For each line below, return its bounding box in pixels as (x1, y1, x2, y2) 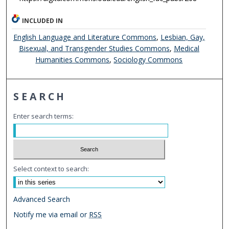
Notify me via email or (13, 209, 89, 219)
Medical (173, 43, 199, 54)
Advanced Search (13, 194, 71, 204)
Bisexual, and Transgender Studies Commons (18, 43, 170, 54)
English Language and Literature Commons (13, 32, 156, 42)
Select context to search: (13, 164, 89, 173)
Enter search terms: (13, 111, 74, 121)
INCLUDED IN (22, 16, 63, 26)
